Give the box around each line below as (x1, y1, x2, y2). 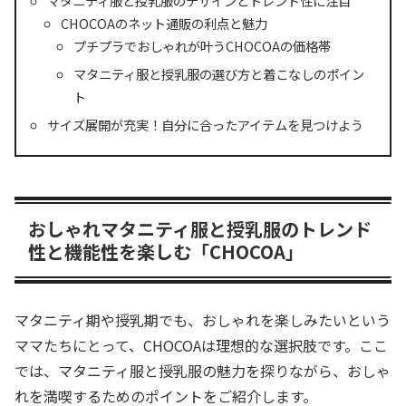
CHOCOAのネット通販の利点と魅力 (60, 14, 267, 34)
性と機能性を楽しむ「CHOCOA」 (28, 237, 304, 265)
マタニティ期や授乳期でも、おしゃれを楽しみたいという (14, 309, 391, 332)
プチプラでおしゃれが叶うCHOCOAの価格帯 (73, 36, 332, 56)
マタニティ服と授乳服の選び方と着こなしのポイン (73, 64, 365, 84)
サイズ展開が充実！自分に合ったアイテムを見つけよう (47, 115, 364, 135)
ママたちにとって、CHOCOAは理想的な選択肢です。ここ (14, 334, 388, 357)
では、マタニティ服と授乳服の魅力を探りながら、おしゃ (14, 360, 391, 382)
